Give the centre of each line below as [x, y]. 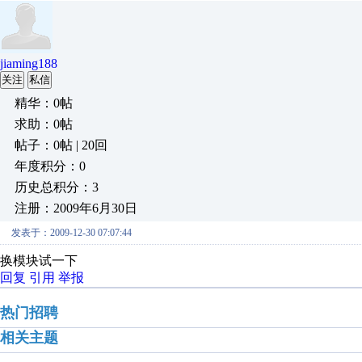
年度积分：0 [50, 166]
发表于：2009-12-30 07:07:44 [72, 233]
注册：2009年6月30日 [76, 208]
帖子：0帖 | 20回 [61, 145]
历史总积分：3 [57, 187]
